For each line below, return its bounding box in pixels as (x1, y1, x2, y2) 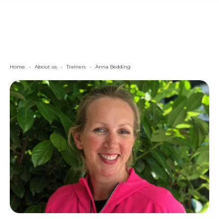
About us (35, 64, 57, 70)
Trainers (66, 64, 86, 70)
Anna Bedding (95, 64, 131, 70)
